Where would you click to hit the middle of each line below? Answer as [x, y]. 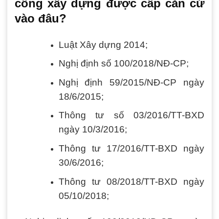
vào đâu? [41, 18]
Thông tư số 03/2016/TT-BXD [131, 115]
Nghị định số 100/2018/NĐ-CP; [123, 64]
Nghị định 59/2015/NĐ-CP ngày [131, 82]
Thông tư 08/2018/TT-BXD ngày [131, 181]
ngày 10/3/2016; [93, 130]
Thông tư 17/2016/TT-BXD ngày [131, 149]
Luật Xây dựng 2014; [103, 44]
